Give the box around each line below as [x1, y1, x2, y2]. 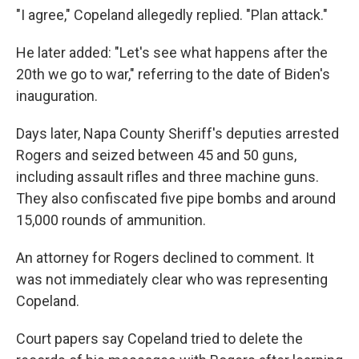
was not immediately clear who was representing [16, 271, 328, 288]
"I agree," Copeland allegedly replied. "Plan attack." [16, 6, 328, 24]
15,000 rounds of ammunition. [16, 212, 206, 229]
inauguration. [16, 87, 98, 105]
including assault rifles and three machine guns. [16, 168, 319, 186]
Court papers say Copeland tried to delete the [16, 330, 303, 348]
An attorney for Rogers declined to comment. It [16, 249, 314, 267]
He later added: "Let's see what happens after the [16, 44, 328, 62]
